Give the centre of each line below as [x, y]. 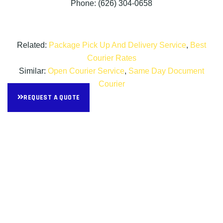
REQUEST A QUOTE [52, 97]
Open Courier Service [86, 71]
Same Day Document [166, 71]
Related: [33, 45]
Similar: [33, 71]
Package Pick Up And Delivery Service [117, 45]
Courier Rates [111, 58]
